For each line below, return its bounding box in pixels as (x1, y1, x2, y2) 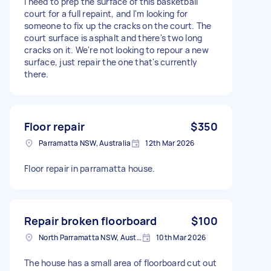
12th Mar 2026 (145, 137, 195, 148)
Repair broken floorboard (24, 213, 157, 228)
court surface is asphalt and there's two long (24, 31, 203, 44)
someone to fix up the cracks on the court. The (24, 19, 212, 31)
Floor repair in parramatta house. (24, 162, 155, 174)
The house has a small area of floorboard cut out (24, 256, 217, 269)
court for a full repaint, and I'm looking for (24, 7, 188, 19)
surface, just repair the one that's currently (24, 56, 198, 68)
